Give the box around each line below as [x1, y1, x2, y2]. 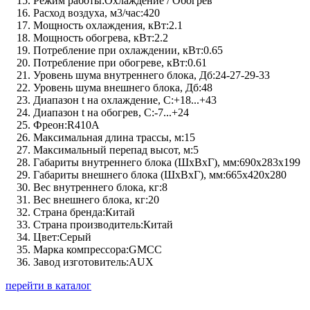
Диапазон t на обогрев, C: [33, 107, 154, 119]
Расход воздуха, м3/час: [33, 7, 143, 19]
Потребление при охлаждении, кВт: [33, 44, 203, 57]
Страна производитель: [33, 219, 143, 231]
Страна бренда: [33, 206, 105, 219]
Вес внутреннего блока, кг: [33, 181, 162, 194]
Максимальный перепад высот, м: [33, 144, 193, 156]
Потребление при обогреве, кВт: [33, 57, 188, 69]
